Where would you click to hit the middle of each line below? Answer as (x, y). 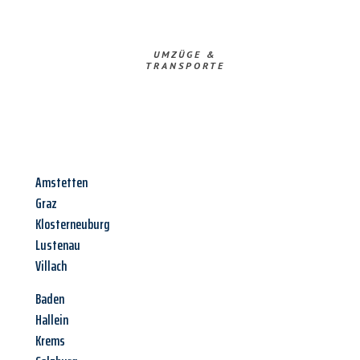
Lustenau (58, 245)
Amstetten (61, 183)
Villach (51, 266)
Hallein (52, 320)
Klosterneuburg (73, 225)
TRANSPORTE (185, 66)
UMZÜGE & (185, 55)
